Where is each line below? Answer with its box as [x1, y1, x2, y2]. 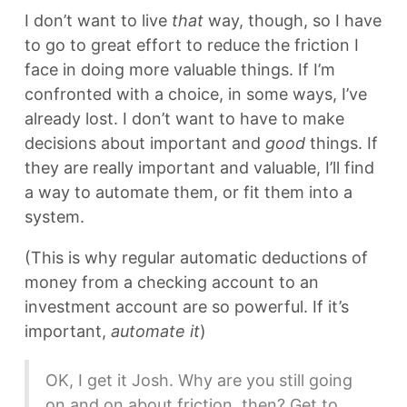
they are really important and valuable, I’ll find [25, 158, 374, 177]
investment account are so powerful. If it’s [25, 297, 349, 316]
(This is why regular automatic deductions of [25, 248, 368, 267]
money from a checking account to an [25, 273, 319, 292]
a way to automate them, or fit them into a [25, 183, 352, 202]
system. [25, 207, 84, 226]
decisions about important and [25, 134, 265, 153]
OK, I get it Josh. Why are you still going [45, 371, 352, 390]
